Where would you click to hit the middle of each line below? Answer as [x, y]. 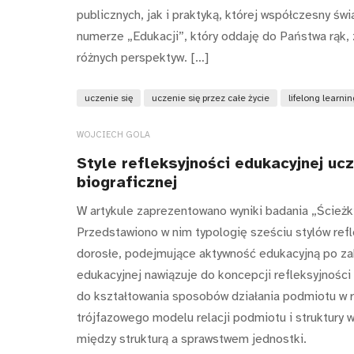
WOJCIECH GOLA [113, 134]
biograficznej [127, 182]
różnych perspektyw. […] [143, 57]
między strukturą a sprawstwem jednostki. [193, 339]
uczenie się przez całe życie [211, 98]
